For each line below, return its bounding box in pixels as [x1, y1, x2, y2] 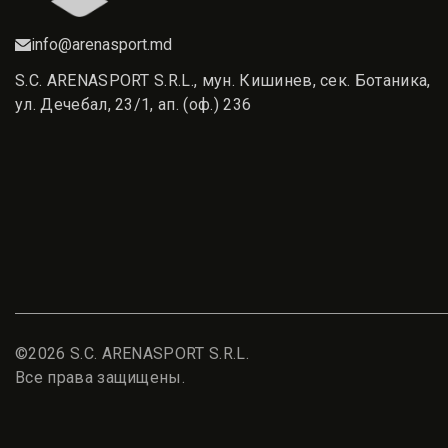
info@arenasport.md [31, 35, 172, 54]
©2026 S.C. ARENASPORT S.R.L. [15, 344, 249, 363]
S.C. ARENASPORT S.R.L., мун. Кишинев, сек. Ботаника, [15, 71, 431, 90]
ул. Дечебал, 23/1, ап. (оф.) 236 [15, 95, 252, 114]
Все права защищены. [15, 368, 186, 387]
